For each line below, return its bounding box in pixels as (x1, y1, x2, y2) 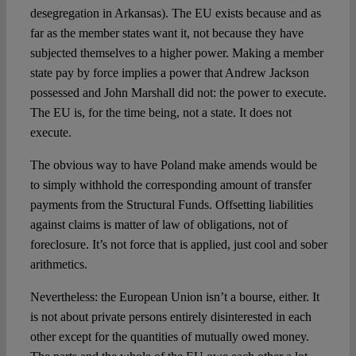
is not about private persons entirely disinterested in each (29, 310, 311, 324)
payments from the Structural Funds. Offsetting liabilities (29, 198, 313, 212)
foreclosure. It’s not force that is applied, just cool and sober (29, 238, 327, 252)
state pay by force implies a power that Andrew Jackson (29, 66, 309, 80)
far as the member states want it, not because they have (29, 26, 304, 41)
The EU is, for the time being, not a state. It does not (29, 106, 292, 120)
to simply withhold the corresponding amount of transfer (29, 178, 311, 192)
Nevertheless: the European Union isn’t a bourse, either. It (29, 290, 319, 304)
